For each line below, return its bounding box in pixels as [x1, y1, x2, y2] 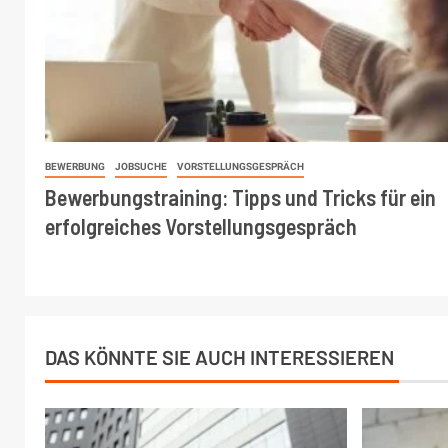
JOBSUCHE [115, 161, 167, 173]
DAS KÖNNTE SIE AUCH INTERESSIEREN [45, 345, 394, 370]
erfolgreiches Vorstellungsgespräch [45, 213, 357, 240]
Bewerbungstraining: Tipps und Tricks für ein [45, 184, 436, 211]
